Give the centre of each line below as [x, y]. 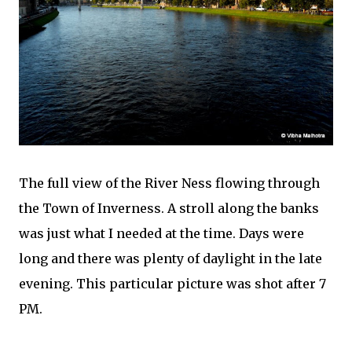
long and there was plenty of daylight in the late [170, 258]
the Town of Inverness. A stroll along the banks [169, 208]
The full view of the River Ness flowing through [169, 183]
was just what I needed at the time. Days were [161, 233]
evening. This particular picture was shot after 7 [172, 283]
